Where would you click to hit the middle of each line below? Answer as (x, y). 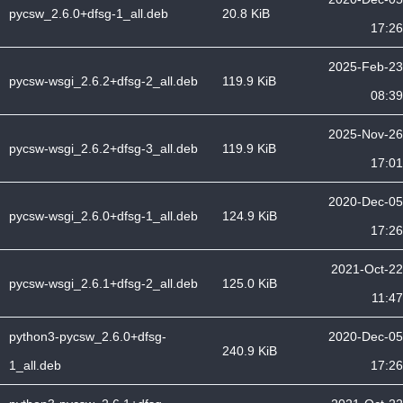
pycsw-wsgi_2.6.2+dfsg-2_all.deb (103, 81)
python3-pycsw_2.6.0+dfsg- (88, 336)
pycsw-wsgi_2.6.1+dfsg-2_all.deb (103, 283)
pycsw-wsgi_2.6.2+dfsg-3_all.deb (103, 148)
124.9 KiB (250, 216)
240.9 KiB (250, 351)
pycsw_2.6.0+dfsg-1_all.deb (89, 13)
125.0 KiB (250, 283)
